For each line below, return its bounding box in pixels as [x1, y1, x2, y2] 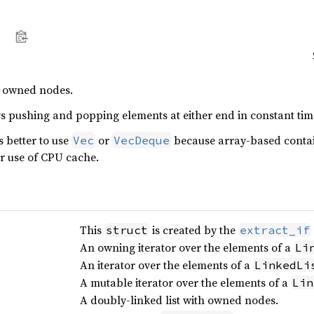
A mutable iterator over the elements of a [79, 275, 291, 290]
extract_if [239, 223, 310, 237]
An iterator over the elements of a [79, 257, 253, 273]
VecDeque [114, 133, 170, 147]
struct [105, 223, 148, 237]
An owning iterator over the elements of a [79, 240, 294, 255]
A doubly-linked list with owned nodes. [79, 292, 278, 308]
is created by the [149, 222, 238, 238]
